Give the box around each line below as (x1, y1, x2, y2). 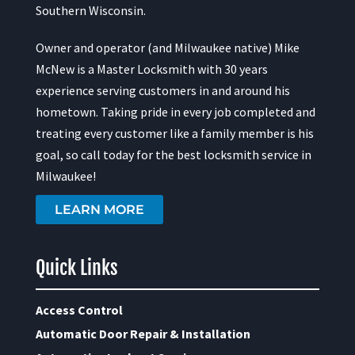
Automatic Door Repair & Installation (35, 325, 250, 342)
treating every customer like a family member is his (35, 124, 314, 141)
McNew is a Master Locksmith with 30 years (35, 60, 268, 77)
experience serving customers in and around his (35, 82, 290, 98)
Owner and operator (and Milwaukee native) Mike (35, 39, 300, 55)
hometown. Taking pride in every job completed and (35, 103, 315, 120)
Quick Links (35, 255, 118, 280)
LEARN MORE (54, 201, 144, 217)
